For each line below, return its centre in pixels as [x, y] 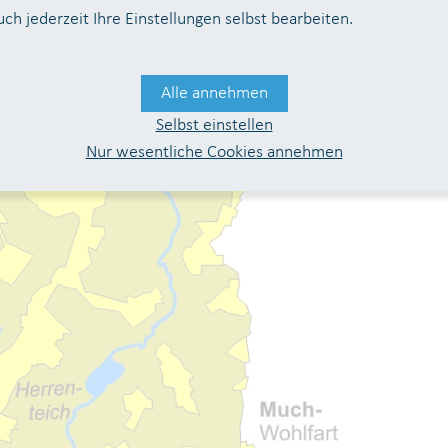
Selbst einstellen [214, 125]
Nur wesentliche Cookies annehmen [214, 152]
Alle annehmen [214, 93]
